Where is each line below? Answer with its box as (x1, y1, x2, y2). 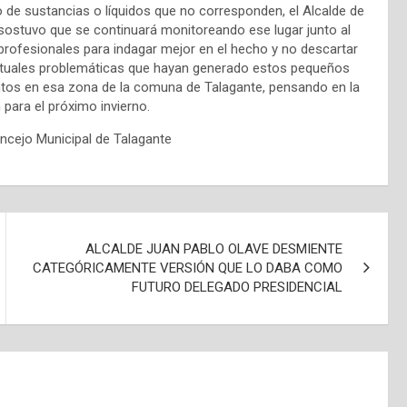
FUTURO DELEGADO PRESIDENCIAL (132, 278, 343, 295)
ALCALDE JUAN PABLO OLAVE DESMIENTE (85, 240, 343, 257)
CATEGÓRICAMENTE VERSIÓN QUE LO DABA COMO (33, 259, 343, 276)
